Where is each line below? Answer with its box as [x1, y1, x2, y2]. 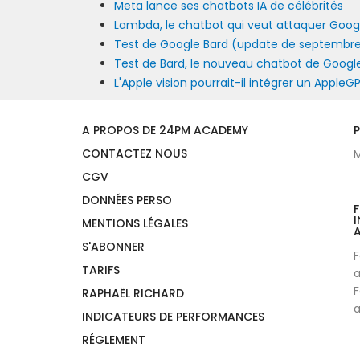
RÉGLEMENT [82, 331, 145, 348]
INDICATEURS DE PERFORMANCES [82, 308, 264, 325]
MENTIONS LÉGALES [82, 215, 188, 231]
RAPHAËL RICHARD [82, 284, 184, 301]
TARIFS [82, 261, 120, 278]
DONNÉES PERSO [82, 191, 172, 208]
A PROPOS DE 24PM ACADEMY [82, 121, 248, 138]
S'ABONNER [82, 238, 145, 255]
